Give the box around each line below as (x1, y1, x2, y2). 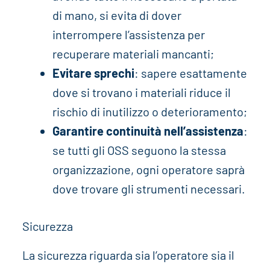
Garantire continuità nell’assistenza (52, 123, 243, 138)
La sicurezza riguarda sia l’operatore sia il (22, 247, 234, 262)
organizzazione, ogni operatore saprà (52, 162, 245, 177)
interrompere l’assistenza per (52, 27, 205, 42)
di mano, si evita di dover (52, 7, 181, 22)
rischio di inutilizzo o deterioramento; (52, 104, 247, 119)
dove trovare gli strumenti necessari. (52, 181, 245, 196)
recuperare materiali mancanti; (52, 46, 214, 61)
